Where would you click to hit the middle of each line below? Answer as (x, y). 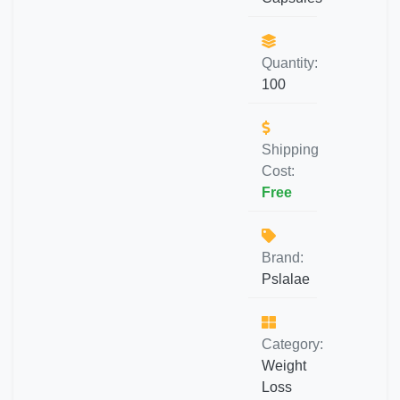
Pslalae (286, 279)
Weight (284, 366)
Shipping (290, 150)
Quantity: (290, 63)
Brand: (283, 258)
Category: (292, 344)
